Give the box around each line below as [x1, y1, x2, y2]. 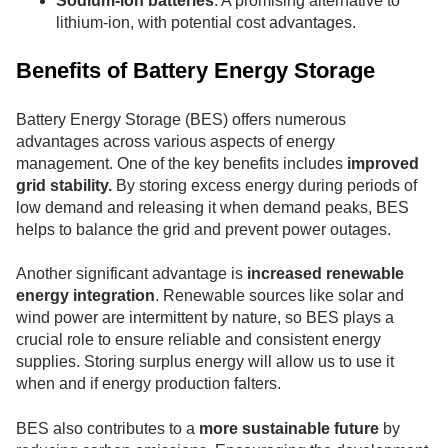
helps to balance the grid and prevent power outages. [16, 220, 395, 238]
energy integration [16, 287, 155, 305]
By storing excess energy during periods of [116, 176, 417, 194]
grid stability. [16, 176, 116, 194]
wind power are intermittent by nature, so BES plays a [16, 309, 394, 327]
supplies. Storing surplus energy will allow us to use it [16, 353, 394, 371]
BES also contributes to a [16, 419, 199, 437]
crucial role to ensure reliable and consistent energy [16, 331, 381, 349]
